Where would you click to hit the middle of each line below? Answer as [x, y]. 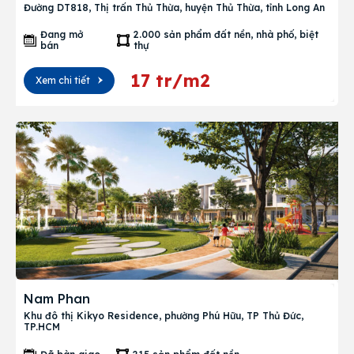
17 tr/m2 [170, 81]
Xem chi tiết [63, 80]
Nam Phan [57, 299]
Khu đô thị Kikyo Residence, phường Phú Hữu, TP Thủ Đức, [164, 316]
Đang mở [62, 34]
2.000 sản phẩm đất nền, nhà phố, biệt [226, 34]
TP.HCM [42, 327]
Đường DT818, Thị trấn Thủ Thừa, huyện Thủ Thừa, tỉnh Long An [174, 8]
